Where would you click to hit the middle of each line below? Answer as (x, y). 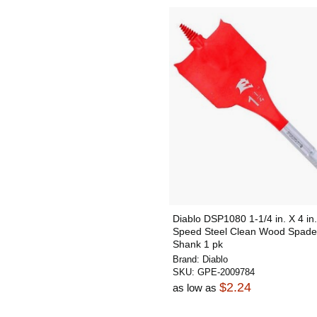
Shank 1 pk (198, 244)
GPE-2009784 (226, 272)
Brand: (188, 259)
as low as (196, 288)
